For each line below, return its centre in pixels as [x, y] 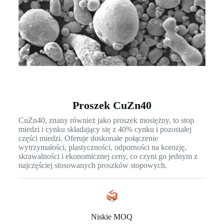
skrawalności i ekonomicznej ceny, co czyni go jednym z [108, 156]
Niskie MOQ [112, 217]
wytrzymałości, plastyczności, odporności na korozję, [102, 147]
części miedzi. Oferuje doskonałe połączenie [88, 138]
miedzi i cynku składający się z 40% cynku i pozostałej [105, 129]
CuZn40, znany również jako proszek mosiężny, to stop [106, 120]
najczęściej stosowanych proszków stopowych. [92, 165]
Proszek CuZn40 [112, 105]
